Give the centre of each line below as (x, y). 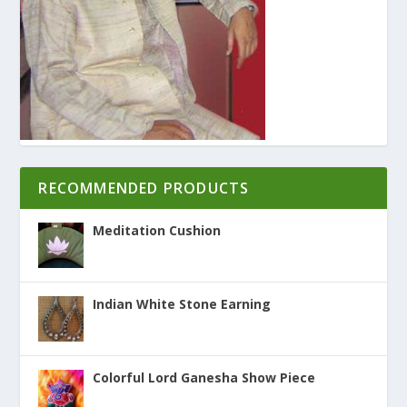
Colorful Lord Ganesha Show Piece (204, 377)
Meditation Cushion (157, 230)
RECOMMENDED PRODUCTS (144, 188)
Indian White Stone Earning (182, 303)
